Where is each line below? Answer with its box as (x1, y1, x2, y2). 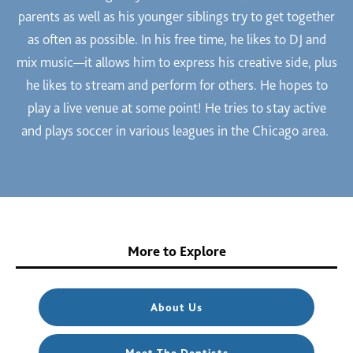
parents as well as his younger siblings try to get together (18, 8, 335, 25)
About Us (150, 301, 203, 314)
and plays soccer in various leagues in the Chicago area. (21, 122, 332, 139)
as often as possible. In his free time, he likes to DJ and (27, 31, 326, 48)
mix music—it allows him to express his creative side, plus (16, 54, 337, 71)
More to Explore (127, 243, 226, 259)
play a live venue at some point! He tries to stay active (27, 99, 326, 117)
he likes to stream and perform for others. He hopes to (25, 76, 328, 94)
